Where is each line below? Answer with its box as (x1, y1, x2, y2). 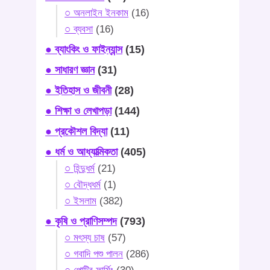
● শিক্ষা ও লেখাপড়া (45, 105, 112, 118)
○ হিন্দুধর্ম (64, 163, 95, 175)
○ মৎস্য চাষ (64, 232, 105, 244)
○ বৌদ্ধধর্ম (64, 179, 101, 191)
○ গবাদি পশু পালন (64, 248, 124, 260)
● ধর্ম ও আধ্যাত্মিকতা (45, 146, 118, 159)
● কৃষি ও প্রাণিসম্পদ (45, 215, 118, 228)
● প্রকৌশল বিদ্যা (45, 125, 108, 138)
